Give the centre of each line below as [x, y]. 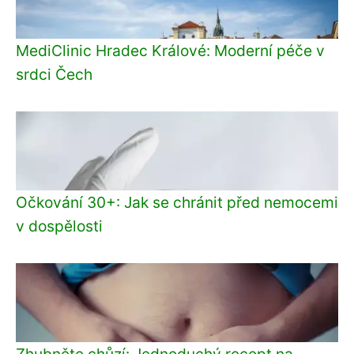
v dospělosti [59, 226]
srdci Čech [54, 74]
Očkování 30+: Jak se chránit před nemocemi [177, 202]
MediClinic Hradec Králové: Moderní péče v [170, 50]
